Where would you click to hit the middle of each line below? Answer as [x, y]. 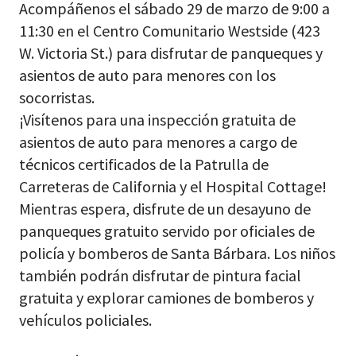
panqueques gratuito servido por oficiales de [167, 230]
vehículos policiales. [85, 319]
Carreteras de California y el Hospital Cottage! [173, 186]
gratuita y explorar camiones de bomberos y [166, 297]
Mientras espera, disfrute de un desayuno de [165, 208]
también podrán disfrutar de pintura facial [160, 275]
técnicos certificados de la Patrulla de [144, 164]
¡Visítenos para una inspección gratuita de [157, 119]
